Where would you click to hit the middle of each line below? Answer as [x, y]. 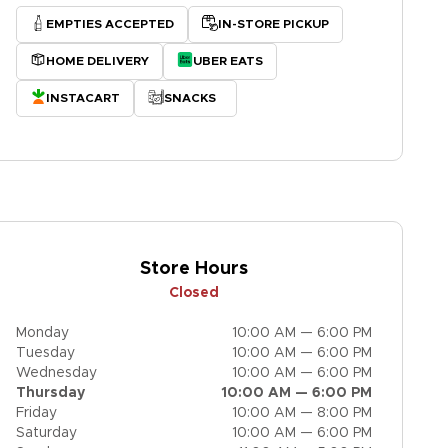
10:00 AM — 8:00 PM [302, 413]
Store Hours [194, 269]
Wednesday [56, 373]
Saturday [46, 433]
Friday [36, 413]
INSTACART [83, 98]
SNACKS [190, 98]
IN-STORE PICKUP [273, 24]
